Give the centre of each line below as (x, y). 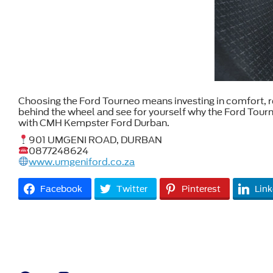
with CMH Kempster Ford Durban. (94, 123)
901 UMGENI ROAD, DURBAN (96, 140)
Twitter (132, 189)
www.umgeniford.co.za (82, 162)
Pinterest (201, 189)
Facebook (61, 189)
